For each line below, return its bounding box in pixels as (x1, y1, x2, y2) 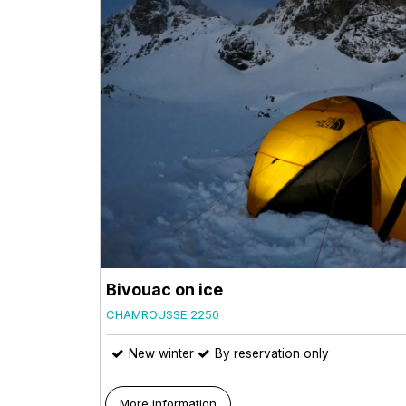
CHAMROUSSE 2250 (106, 306, 219, 322)
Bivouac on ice (106, 279, 223, 299)
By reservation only (215, 345, 329, 361)
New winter (129, 345, 194, 361)
